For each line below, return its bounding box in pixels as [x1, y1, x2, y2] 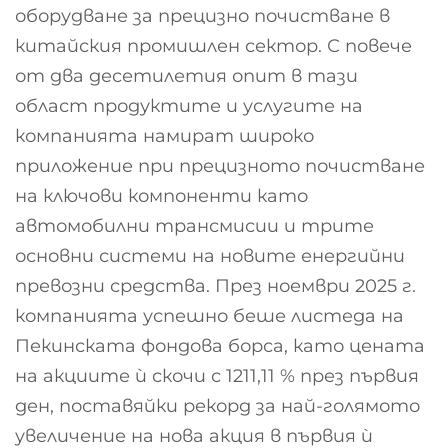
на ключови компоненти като [15, 184, 308, 207]
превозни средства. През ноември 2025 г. [15, 274, 416, 297]
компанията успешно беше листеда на [15, 304, 404, 327]
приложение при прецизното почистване [15, 154, 425, 177]
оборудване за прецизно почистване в [15, 4, 390, 27]
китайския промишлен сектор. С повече [15, 34, 412, 57]
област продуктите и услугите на [15, 94, 363, 117]
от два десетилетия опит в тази [15, 64, 358, 87]
